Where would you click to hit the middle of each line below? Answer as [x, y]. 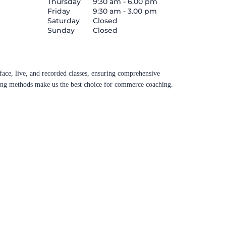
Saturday [64, 20]
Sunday [61, 30]
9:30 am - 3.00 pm [125, 11]
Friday [59, 11]
